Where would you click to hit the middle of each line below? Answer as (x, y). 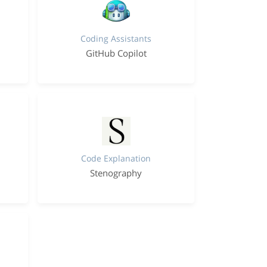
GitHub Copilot (116, 53)
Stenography (116, 173)
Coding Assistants (116, 38)
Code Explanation (116, 158)
